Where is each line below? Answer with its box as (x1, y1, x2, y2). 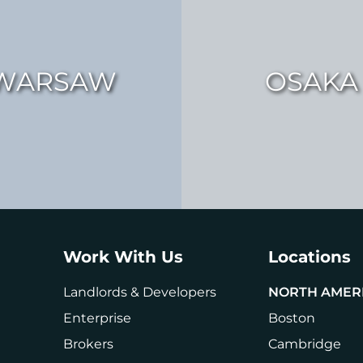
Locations (268, 247, 351, 267)
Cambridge (268, 336, 341, 352)
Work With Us (63, 247, 183, 267)
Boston (268, 310, 315, 326)
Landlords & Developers (63, 284, 216, 300)
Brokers (63, 336, 113, 352)
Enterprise (63, 310, 131, 326)
